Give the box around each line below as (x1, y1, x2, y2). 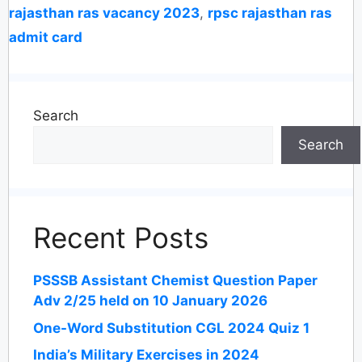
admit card (9, 29, 82, 46)
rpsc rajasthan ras (208, 5, 332, 22)
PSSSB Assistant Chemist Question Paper (33, 272, 318, 289)
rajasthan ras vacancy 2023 (9, 5, 200, 22)
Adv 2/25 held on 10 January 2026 (33, 293, 267, 309)
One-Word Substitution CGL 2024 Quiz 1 (33, 319, 309, 336)
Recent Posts (33, 221, 208, 255)
